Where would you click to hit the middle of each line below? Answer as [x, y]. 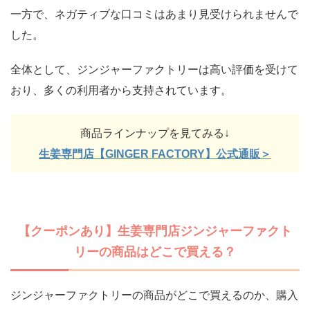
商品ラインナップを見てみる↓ [155, 133]
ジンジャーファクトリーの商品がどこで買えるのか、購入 [154, 295]
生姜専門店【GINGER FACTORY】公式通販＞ [155, 154]
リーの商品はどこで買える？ [155, 252]
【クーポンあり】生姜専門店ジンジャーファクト [155, 231]
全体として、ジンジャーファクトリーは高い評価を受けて [154, 70]
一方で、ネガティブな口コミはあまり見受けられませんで [154, 15]
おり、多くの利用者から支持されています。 [121, 91]
